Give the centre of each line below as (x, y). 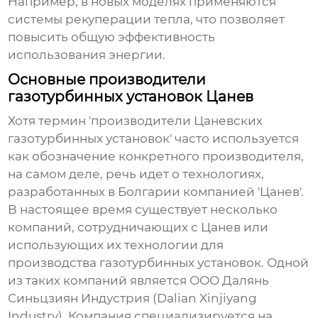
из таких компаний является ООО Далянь (139, 281)
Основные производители (107, 80)
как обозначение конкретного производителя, (156, 157)
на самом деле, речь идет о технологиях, (136, 174)
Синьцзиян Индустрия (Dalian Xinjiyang (133, 298)
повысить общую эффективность (112, 37)
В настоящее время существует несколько (143, 210)
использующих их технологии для (116, 245)
